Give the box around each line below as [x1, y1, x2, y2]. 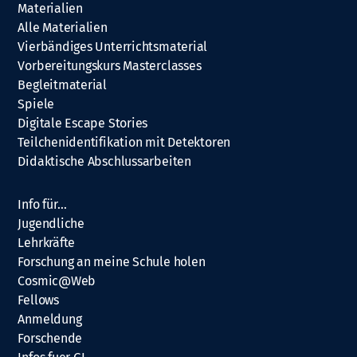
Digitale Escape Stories [18, 115, 148, 131]
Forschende [18, 330, 83, 346]
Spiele [18, 96, 55, 112]
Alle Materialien [18, 19, 108, 35]
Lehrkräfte [18, 234, 76, 250]
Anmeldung [18, 311, 82, 327]
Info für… [18, 196, 67, 212]
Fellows [18, 292, 59, 308]
